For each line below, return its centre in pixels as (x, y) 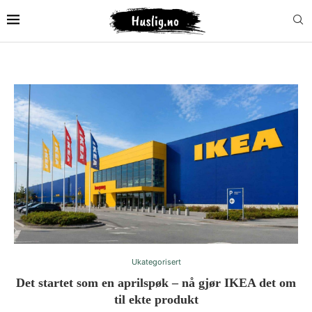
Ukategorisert (156, 262)
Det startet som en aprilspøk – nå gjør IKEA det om (156, 283)
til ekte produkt (156, 300)
